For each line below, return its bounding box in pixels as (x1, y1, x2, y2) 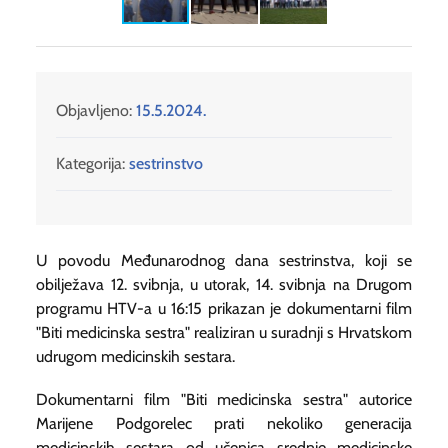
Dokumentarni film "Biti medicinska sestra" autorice (36, 389, 412, 409)
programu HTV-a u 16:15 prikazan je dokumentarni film (36, 298, 412, 318)
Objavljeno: (56, 100, 136, 120)
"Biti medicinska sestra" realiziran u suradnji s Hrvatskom (36, 322, 412, 342)
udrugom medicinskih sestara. (36, 346, 235, 366)
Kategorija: (56, 153, 125, 173)
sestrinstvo (129, 153, 203, 173)
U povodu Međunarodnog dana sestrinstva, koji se (36, 250, 412, 270)
